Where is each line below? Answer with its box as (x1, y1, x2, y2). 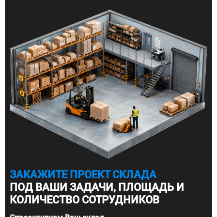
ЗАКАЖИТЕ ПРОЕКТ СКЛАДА (10, 168, 156, 181)
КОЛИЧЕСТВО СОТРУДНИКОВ (10, 193, 159, 206)
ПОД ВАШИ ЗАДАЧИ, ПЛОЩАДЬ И (10, 181, 184, 193)
